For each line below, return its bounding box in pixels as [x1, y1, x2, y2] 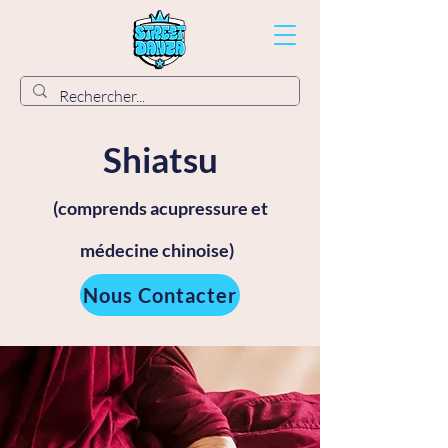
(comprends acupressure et [52, 197, 268, 219]
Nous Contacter [83, 283, 237, 307]
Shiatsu [102, 138, 218, 180]
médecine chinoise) [79, 239, 234, 261]
